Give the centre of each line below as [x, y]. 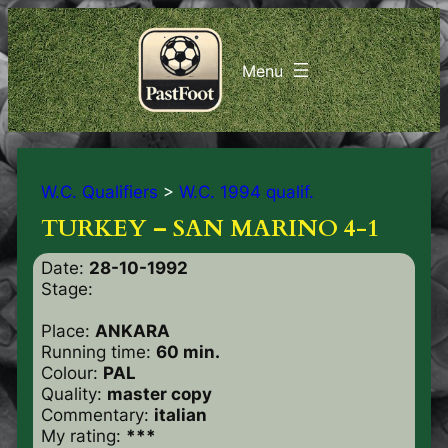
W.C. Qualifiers [99, 191]
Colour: [71, 372]
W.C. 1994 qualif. [246, 191]
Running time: [98, 351]
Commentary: [97, 414]
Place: [67, 330]
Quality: [73, 393]
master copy [159, 393]
